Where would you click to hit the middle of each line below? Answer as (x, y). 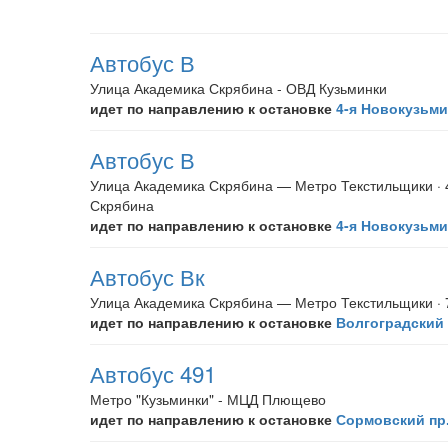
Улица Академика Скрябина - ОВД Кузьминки (238, 88)
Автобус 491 (153, 373)
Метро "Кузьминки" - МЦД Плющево (208, 399)
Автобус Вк (147, 276)
